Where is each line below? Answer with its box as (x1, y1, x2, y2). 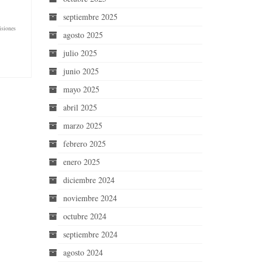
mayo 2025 (63, 84, 99, 95)
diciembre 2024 (63, 174, 115, 185)
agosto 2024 (63, 247, 103, 258)
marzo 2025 (63, 120, 102, 131)
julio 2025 (63, 47, 97, 58)
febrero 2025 (63, 138, 106, 149)
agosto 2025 (63, 29, 103, 40)
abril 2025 (63, 102, 97, 113)
